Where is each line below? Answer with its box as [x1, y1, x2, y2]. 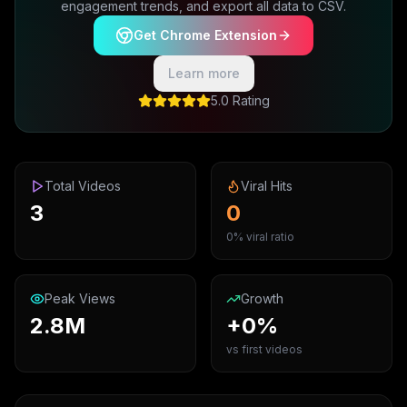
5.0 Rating [210, 93, 270, 108]
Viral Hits [241, 178, 293, 194]
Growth [241, 291, 283, 306]
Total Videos [45, 178, 121, 194]
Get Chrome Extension [134, 27, 277, 43]
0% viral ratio [226, 230, 294, 243]
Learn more [167, 65, 240, 81]
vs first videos [226, 342, 303, 356]
